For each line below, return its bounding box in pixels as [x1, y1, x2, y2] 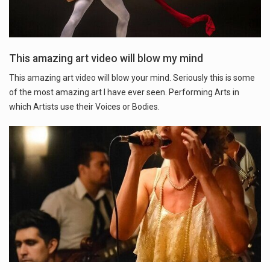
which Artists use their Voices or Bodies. [9, 102, 160, 112]
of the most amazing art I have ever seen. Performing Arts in [9, 87, 239, 98]
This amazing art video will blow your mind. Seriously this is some [9, 73, 255, 83]
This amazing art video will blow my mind [9, 52, 203, 65]
